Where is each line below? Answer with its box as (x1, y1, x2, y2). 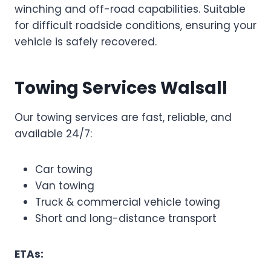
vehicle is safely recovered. (15, 34, 157, 49)
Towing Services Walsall (15, 76, 227, 100)
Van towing (35, 178, 94, 193)
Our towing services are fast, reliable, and (15, 109, 232, 125)
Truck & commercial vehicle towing (35, 194, 220, 209)
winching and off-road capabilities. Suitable (15, 1, 246, 16)
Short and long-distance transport (35, 211, 217, 226)
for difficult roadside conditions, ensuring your (15, 18, 256, 33)
